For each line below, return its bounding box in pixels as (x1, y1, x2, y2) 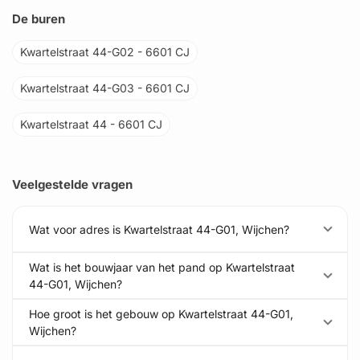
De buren (12, 11, 65, 27)
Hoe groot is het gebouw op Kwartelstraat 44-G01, (29, 307, 293, 321)
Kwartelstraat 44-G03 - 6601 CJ (20, 81, 190, 95)
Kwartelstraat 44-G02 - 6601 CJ (20, 45, 190, 59)
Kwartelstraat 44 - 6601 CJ (20, 117, 162, 131)
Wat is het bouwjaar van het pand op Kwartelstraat (29, 260, 295, 274)
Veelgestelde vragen (12, 177, 133, 192)
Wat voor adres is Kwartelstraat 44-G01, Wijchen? (29, 222, 289, 236)
